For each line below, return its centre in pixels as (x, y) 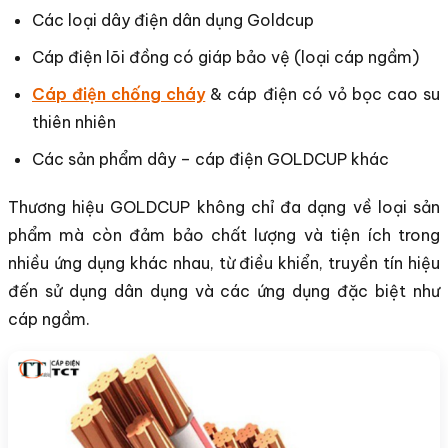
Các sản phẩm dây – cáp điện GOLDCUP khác (210, 158)
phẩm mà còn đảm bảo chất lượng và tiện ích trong (224, 234)
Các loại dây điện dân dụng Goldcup (173, 19)
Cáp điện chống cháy (119, 93)
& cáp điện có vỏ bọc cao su (323, 93)
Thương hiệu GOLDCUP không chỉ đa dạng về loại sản (224, 206)
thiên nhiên (74, 121)
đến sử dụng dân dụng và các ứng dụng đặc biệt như (224, 290)
